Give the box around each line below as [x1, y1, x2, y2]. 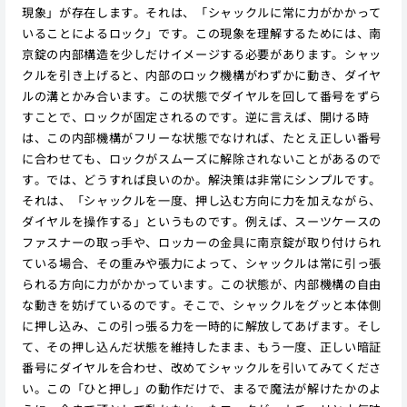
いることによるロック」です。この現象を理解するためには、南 [21, 24, 382, 42]
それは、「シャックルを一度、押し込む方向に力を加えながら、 [21, 191, 382, 209]
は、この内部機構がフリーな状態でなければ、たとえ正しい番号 [21, 128, 382, 146]
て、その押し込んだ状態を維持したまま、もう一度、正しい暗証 [21, 337, 382, 355]
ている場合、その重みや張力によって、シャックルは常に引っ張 [21, 253, 382, 272]
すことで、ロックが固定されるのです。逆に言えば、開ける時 [21, 107, 370, 125]
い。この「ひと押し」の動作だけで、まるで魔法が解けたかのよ [21, 379, 382, 397]
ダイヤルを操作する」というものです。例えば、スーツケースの [21, 212, 382, 230]
